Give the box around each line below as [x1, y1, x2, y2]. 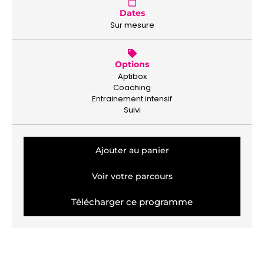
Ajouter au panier [95, 145, 169, 156]
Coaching [113, 82, 151, 94]
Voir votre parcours [91, 171, 173, 182]
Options [115, 59, 149, 70]
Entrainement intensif [92, 93, 172, 105]
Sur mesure [110, 19, 154, 31]
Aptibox [117, 71, 147, 82]
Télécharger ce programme [71, 196, 193, 208]
